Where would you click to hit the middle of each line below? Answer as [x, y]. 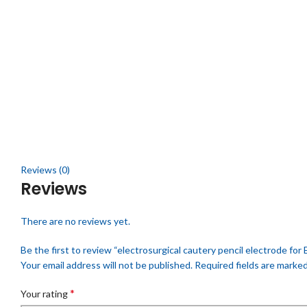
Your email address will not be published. [107, 265]
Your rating [45, 294]
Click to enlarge [54, 139]
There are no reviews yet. [75, 221]
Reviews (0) [45, 170]
